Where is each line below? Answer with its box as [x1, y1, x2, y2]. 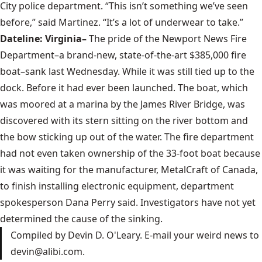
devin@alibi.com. [11, 245, 85, 258]
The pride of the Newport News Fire [89, 32, 247, 45]
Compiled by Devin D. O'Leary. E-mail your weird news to [11, 229, 259, 242]
